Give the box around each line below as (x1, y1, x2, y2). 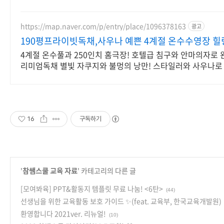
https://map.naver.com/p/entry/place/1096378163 (20, 20, 186, 31)
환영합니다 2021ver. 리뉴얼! (20, 208, 106, 218)
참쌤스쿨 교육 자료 (22, 165, 77, 175)
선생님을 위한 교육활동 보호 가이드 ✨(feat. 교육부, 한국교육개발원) (20, 196, 221, 206)
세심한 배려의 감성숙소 (20, 70, 99, 82)
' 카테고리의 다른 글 (77, 165, 136, 175)
